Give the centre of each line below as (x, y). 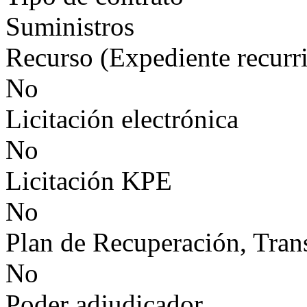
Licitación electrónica (122, 119)
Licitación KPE (89, 181)
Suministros (70, 26)
